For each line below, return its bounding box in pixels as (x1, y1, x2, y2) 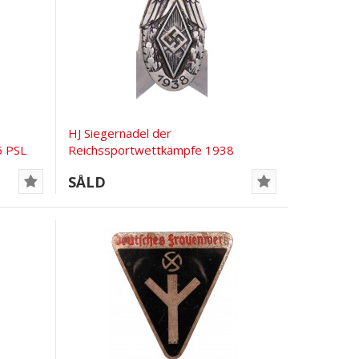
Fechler (68, 158, 109, 175)
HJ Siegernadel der (68, 124, 172, 141)
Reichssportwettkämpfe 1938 (68, 141, 235, 158)
